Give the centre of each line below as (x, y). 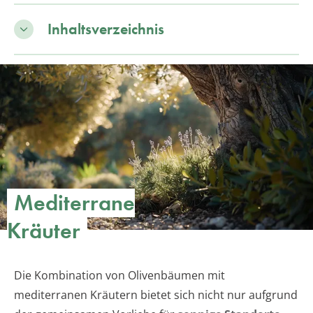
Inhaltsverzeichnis (106, 29)
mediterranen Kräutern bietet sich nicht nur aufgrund (156, 295)
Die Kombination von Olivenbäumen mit (119, 276)
